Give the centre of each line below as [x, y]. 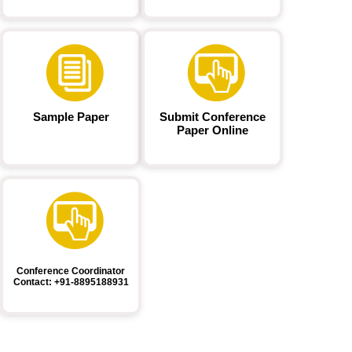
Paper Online [212, 130]
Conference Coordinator [71, 271]
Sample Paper [71, 117]
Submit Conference [212, 117]
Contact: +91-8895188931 [71, 282]
